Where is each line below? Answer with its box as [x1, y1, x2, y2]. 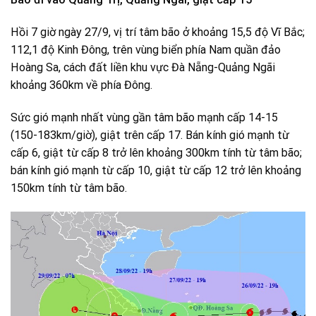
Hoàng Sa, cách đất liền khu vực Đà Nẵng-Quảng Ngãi [11, 61, 275, 75]
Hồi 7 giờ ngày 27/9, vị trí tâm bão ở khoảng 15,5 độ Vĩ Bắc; [11, 25, 305, 39]
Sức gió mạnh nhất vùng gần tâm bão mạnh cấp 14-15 [11, 111, 278, 125]
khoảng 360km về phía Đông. [11, 78, 152, 92]
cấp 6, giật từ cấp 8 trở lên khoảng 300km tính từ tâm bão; [11, 146, 302, 160]
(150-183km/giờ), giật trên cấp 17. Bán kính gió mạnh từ [11, 128, 289, 142]
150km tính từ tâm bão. [11, 181, 127, 195]
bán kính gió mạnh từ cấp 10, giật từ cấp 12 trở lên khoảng [11, 164, 301, 178]
